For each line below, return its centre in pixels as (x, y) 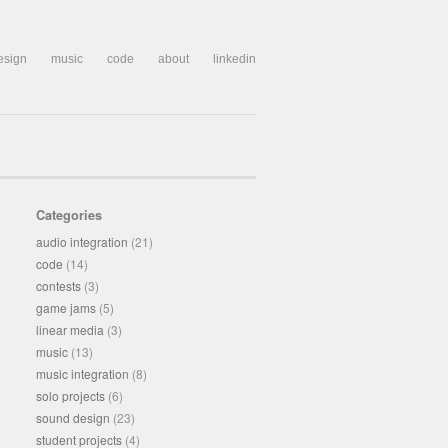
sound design (73, 417)
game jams (66, 307)
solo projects (70, 395)
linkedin (234, 59)
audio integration (82, 241)
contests (58, 285)
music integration (82, 373)
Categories (69, 215)
